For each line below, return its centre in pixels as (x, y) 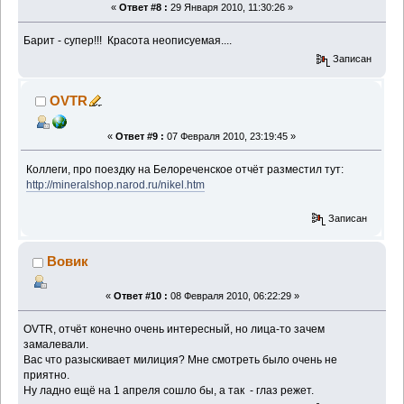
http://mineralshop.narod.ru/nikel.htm (116, 184)
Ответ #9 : (139, 136)
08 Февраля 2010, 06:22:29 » (233, 296)
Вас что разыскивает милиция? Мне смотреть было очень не (181, 360)
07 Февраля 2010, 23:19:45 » (230, 136)
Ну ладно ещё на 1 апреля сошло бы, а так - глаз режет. (169, 390)
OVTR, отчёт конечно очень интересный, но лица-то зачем (174, 329)
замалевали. (56, 344)
